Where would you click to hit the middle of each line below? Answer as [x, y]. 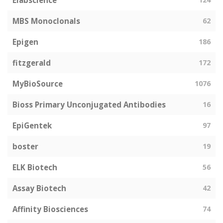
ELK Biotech [35, 167]
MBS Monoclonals [46, 21]
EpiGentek [32, 125]
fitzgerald [32, 63]
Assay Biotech [39, 188]
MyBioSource [38, 84]
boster [25, 146]
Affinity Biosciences [50, 209]
